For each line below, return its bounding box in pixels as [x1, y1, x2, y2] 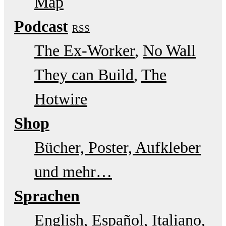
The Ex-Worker [34, 41, 135, 60]
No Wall [143, 41, 196, 60]
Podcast [14, 17, 68, 35]
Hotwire [34, 89, 87, 108]
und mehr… [34, 162, 112, 181]
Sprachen [14, 186, 80, 205]
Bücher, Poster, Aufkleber [34, 138, 201, 156]
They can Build [34, 65, 134, 84]
